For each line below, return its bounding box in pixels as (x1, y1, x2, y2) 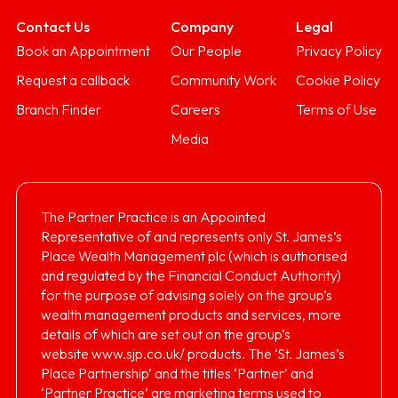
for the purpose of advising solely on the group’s (41, 285, 332, 304)
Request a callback (16, 70, 130, 89)
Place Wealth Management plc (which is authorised (41, 246, 347, 265)
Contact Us (16, 18, 90, 36)
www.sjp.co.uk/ (92, 344, 185, 362)
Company (170, 18, 234, 36)
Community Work (170, 70, 276, 89)
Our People (170, 41, 242, 60)
